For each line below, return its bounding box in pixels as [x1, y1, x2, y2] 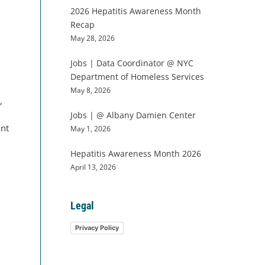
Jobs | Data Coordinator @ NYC [70, 57, 193, 69]
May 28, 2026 [70, 33, 115, 43]
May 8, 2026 [70, 85, 111, 95]
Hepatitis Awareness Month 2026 [70, 148, 201, 159]
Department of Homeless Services [70, 71, 204, 82]
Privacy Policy [75, 223, 119, 232]
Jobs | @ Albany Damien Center [70, 109, 196, 121]
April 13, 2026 [70, 162, 116, 172]
